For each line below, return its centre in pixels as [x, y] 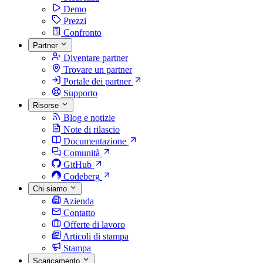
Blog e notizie [89, 117]
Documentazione [95, 141]
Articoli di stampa [96, 237]
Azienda [78, 201]
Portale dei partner [97, 81]
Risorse [47, 105]
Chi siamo [51, 189]
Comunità [82, 153]
